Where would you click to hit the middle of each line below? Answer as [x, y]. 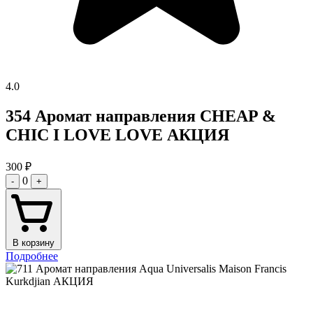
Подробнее [32, 256]
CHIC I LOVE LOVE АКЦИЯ [117, 134]
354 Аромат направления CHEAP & [141, 116]
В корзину [34, 242]
